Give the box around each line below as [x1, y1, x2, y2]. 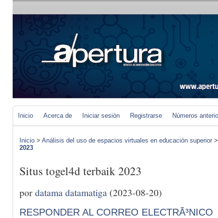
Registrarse [130, 112, 162, 119]
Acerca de [43, 112, 72, 119]
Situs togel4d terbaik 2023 [19, 163, 142, 179]
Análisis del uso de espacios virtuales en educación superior [42, 137, 212, 144]
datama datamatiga [35, 185, 107, 199]
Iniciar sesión [82, 112, 120, 119]
